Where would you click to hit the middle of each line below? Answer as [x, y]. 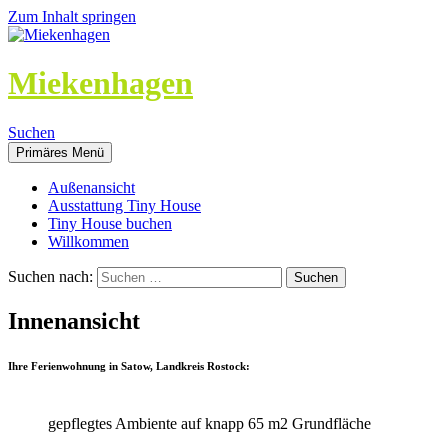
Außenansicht [91, 187]
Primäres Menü [60, 152]
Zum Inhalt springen [72, 16]
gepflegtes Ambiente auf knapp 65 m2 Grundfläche [209, 423]
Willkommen [88, 241]
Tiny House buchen [110, 223]
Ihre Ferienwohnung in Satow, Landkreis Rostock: [129, 365]
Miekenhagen [100, 83]
